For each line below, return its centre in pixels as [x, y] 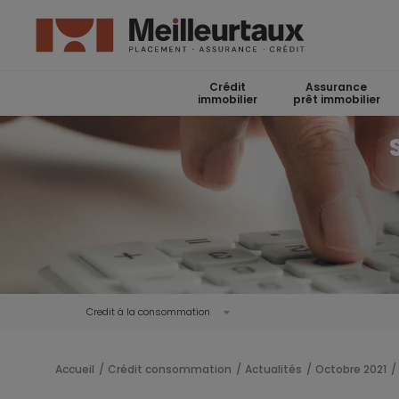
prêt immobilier [336, 99]
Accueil [75, 369]
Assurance [336, 87]
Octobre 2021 [351, 369]
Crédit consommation [170, 369]
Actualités [273, 369]
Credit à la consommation [148, 312]
